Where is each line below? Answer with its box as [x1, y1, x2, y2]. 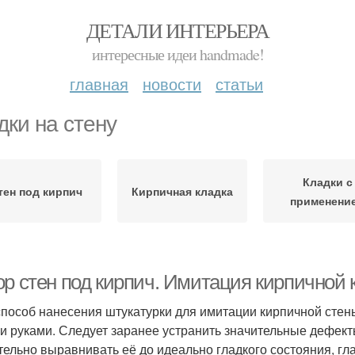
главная [70, 72, 128, 95]
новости [143, 72, 201, 95]
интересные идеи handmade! [91, 44, 264, 65]
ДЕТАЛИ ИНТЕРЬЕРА [86, 17, 269, 44]
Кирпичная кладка [131, 183, 233, 199]
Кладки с [302, 174, 353, 189]
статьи [216, 72, 263, 95]
